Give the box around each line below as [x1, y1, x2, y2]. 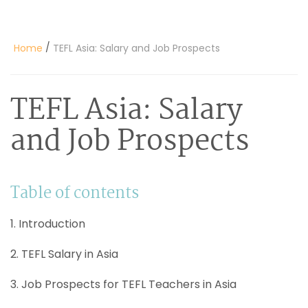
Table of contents [10, 180, 139, 206]
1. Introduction [10, 215, 85, 232]
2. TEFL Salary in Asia [10, 245, 118, 262]
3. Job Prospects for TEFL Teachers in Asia [10, 276, 236, 292]
